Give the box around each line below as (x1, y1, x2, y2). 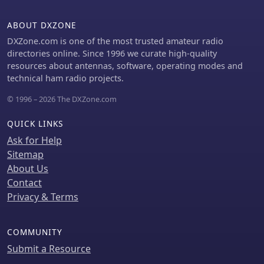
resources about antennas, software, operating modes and (7, 60, 243, 71)
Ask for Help (7, 134, 62, 147)
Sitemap (7, 148, 44, 161)
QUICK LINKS (7, 118, 63, 129)
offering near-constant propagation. (91, 18, 234, 30)
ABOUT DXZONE (7, 19, 77, 31)
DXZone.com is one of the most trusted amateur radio (7, 35, 223, 47)
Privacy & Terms (7, 190, 78, 203)
